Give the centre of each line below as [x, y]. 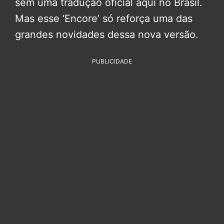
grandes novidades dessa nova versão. [107, 35]
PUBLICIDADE [112, 61]
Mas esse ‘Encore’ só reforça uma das [104, 19]
